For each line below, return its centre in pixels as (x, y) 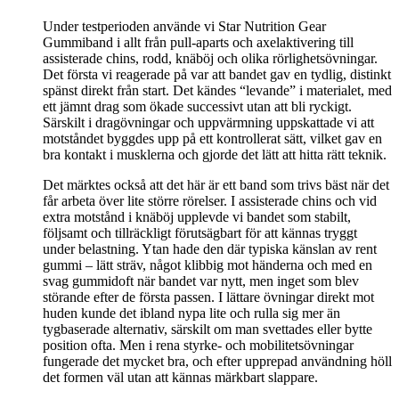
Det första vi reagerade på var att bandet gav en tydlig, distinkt (217, 75)
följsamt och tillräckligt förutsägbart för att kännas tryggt (200, 233)
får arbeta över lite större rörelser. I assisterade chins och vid (210, 201)
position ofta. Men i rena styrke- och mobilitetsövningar (198, 346)
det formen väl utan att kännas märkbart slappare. (180, 378)
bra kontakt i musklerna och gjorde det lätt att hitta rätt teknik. (215, 155)
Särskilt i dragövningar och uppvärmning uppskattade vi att (208, 123)
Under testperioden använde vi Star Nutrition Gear (184, 27)
